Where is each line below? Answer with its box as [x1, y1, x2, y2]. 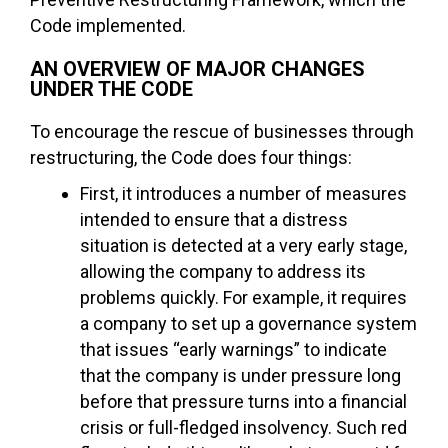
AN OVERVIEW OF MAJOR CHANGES [30, 57, 365, 81]
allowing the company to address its [80, 261, 366, 282]
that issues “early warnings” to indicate [80, 339, 387, 360]
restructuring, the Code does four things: [30, 147, 352, 168]
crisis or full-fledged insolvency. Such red [80, 417, 407, 438]
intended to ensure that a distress [80, 209, 348, 230]
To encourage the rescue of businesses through [30, 121, 414, 142]
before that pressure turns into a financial [80, 391, 407, 412]
